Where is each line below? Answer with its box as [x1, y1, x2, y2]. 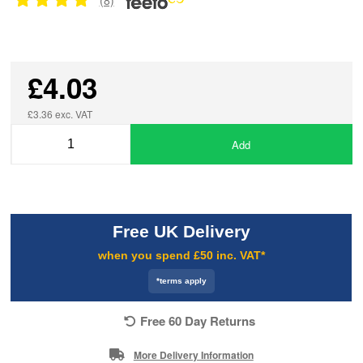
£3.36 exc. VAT [28, 107, 93, 122]
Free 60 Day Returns [139, 311, 255, 330]
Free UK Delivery [112, 222, 250, 241]
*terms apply [156, 276, 207, 286]
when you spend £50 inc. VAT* [97, 249, 265, 263]
